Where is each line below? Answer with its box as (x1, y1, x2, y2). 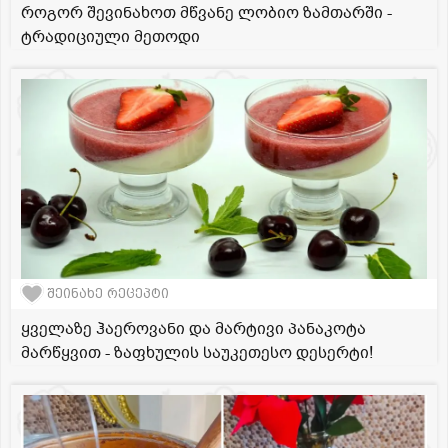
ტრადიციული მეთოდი (21, 25, 200, 48)
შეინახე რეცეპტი (47, 286, 169, 302)
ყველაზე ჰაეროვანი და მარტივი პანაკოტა (21, 317, 366, 340)
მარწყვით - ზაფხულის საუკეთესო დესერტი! (21, 341, 373, 364)
